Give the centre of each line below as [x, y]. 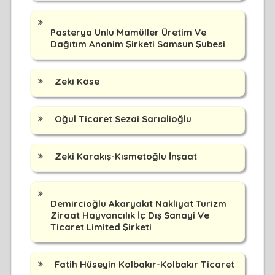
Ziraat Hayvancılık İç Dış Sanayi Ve [130, 215]
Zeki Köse [77, 81]
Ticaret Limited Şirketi [101, 227]
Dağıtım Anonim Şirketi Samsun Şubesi [137, 44]
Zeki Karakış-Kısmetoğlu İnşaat [126, 156]
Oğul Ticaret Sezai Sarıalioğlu [123, 118]
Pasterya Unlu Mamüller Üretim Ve [128, 32]
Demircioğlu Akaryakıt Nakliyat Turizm [138, 203]
